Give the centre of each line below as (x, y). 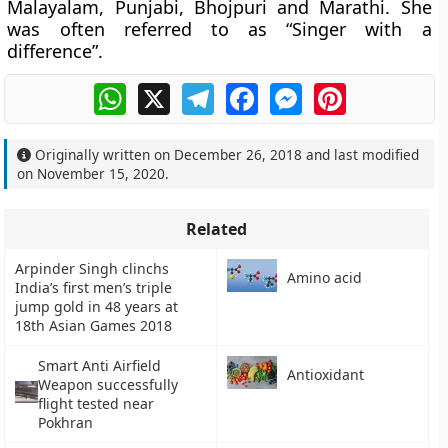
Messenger (344, 91)
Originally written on (103, 154)
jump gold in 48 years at (97, 306)
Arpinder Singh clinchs (92, 268)
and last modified (361, 154)
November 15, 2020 (101, 173)
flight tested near (96, 403)
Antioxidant (326, 375)
